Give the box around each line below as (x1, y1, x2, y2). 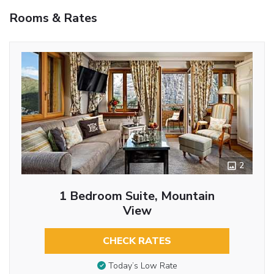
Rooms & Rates (9, 9, 97, 26)
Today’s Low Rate (108, 260, 177, 272)
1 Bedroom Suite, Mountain (59, 187, 215, 204)
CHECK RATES (103, 234, 171, 248)
